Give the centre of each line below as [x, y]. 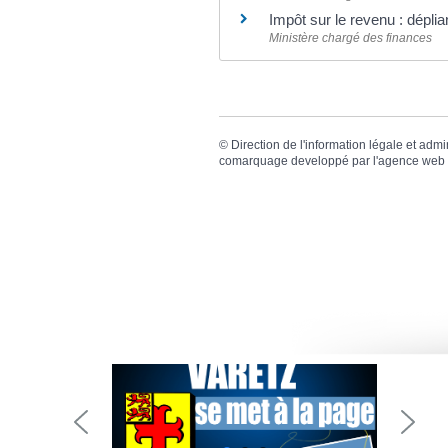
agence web [411, 161]
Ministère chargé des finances [350, 38]
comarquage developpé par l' [298, 161]
